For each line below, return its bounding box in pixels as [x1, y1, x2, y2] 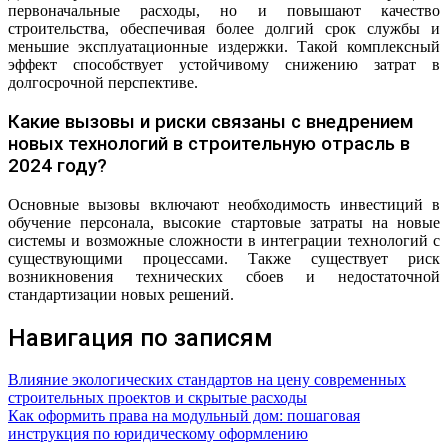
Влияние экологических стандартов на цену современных [8, 371, 406, 389]
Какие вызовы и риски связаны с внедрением [8, 110, 414, 133]
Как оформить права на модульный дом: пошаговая [8, 407, 360, 425]
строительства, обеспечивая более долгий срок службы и [8, 20, 440, 38]
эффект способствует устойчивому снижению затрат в [8, 56, 440, 74]
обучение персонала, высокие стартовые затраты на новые [8, 213, 440, 231]
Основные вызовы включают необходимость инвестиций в [8, 195, 440, 213]
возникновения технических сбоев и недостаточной [8, 267, 440, 285]
